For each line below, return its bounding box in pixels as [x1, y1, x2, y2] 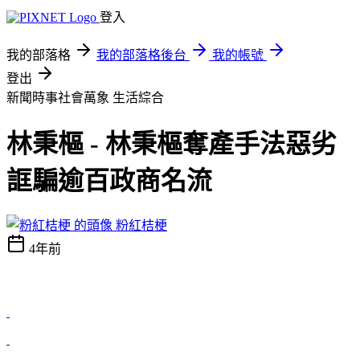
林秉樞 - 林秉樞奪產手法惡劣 [6, 129, 337, 159]
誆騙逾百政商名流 [6, 166, 212, 196]
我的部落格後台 [96, 48, 186, 62]
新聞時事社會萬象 [6, 91, 112, 104]
